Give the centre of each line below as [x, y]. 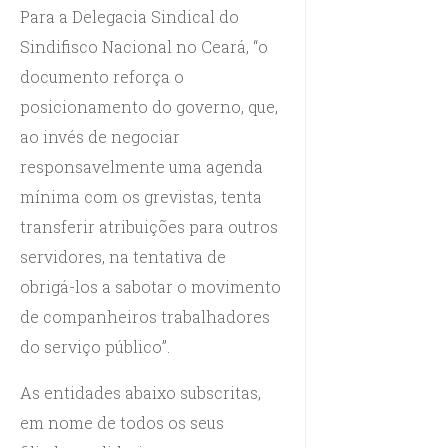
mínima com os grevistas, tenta [141, 196]
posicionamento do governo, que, [149, 106]
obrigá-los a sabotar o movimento [150, 286]
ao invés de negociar [100, 136]
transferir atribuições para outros [149, 226]
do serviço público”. [95, 346]
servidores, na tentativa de [123, 256]
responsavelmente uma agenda [141, 166]
